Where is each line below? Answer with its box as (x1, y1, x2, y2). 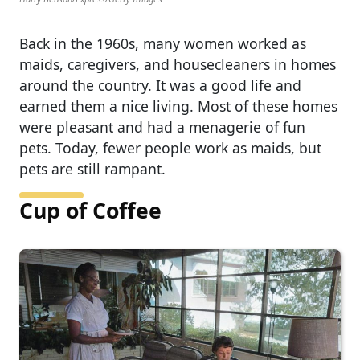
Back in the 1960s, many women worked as (19, 34, 306, 54)
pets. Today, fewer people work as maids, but (19, 138, 321, 158)
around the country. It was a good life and (19, 76, 301, 96)
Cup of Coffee (19, 196, 162, 226)
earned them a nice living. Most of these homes (19, 96, 337, 117)
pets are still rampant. (19, 159, 166, 179)
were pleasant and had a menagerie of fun (19, 117, 305, 137)
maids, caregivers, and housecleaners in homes (19, 55, 336, 75)
